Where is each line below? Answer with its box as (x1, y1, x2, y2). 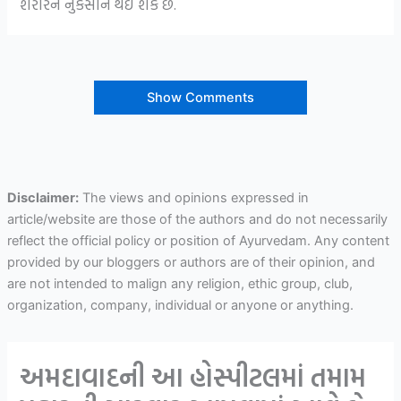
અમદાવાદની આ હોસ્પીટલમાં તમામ (20, 356, 367, 397)
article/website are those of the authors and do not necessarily (6, 210, 388, 227)
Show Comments (147, 89, 254, 106)
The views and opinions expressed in (78, 189, 309, 206)
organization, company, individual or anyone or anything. (6, 296, 354, 313)
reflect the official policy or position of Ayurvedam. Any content (6, 232, 389, 249)
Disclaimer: (6, 189, 79, 206)
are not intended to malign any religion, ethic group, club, (6, 275, 353, 292)
